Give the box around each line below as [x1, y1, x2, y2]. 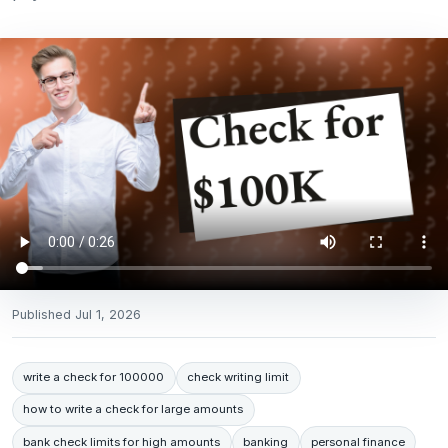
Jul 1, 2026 [75, 306, 141, 322]
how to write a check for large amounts [23, 402, 244, 417]
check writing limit [187, 370, 290, 385]
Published [12, 306, 75, 322]
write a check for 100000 [23, 370, 165, 385]
